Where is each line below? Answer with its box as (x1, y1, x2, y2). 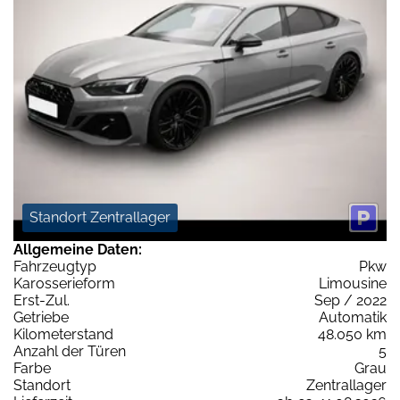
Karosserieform (13, 274, 115, 292)
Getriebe (13, 308, 69, 326)
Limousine (319, 274, 387, 292)
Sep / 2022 (314, 291, 387, 309)
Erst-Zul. (13, 291, 70, 309)
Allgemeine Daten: (13, 240, 142, 258)
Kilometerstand (13, 325, 113, 343)
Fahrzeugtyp (13, 257, 96, 275)
